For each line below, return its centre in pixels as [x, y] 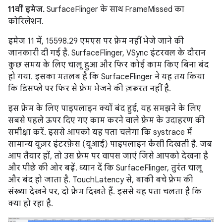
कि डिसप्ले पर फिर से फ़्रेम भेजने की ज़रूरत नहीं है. [89, 89]
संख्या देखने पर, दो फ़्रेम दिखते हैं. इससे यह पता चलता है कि [105, 192]
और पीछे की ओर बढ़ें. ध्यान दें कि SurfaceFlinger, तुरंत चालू [105, 168]
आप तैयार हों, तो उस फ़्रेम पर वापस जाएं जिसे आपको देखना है [108, 156]
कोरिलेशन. [26, 22]
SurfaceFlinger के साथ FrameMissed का [114, 10]
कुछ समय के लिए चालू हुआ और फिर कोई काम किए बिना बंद [108, 65]
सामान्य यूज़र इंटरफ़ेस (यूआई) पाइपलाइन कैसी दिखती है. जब [110, 144]
